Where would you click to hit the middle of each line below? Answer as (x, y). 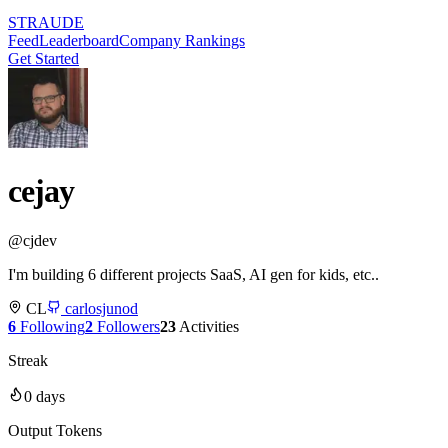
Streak (28, 360)
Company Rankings (182, 40)
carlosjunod (101, 308)
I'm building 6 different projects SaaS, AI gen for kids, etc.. (193, 274)
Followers (128, 326)
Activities (209, 326)
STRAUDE (46, 22)
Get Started (43, 58)
